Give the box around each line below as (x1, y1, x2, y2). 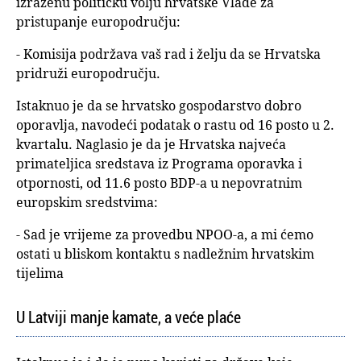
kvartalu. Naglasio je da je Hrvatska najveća (16, 135, 286, 154)
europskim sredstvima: (16, 193, 158, 212)
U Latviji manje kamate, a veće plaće (16, 306, 241, 329)
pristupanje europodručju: (16, 13, 180, 31)
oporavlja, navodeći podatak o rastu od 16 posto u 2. (16, 116, 334, 135)
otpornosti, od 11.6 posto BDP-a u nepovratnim (16, 174, 302, 193)
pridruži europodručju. (16, 64, 160, 83)
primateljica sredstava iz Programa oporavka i (16, 155, 302, 173)
